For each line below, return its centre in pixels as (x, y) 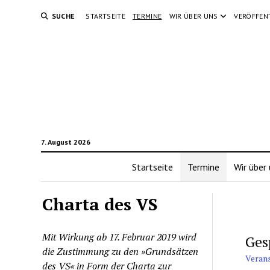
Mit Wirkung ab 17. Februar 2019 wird (120, 237)
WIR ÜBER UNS (193, 16)
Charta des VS (100, 204)
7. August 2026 (65, 142)
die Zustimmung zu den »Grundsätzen (121, 251)
